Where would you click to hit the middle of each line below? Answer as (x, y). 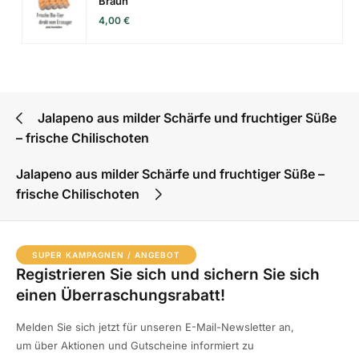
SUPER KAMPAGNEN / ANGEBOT (106, 254)
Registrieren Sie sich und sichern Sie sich (168, 274)
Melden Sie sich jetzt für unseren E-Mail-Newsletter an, (155, 327)
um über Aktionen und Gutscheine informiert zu (135, 345)
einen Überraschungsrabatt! (121, 295)
